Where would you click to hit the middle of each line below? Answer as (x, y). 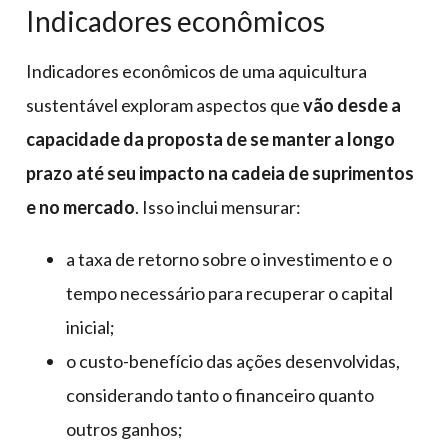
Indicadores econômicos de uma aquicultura (196, 70)
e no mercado (80, 206)
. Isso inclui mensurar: (218, 206)
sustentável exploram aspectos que (164, 104)
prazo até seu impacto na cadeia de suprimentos (220, 172)
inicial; (90, 326)
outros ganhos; (124, 428)
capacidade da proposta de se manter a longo (210, 138)
